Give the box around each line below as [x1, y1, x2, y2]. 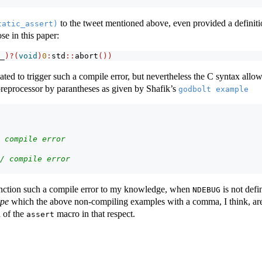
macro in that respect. [54, 209, 135, 219]
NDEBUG [192, 185, 220, 195]
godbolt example [178, 85, 249, 94]
